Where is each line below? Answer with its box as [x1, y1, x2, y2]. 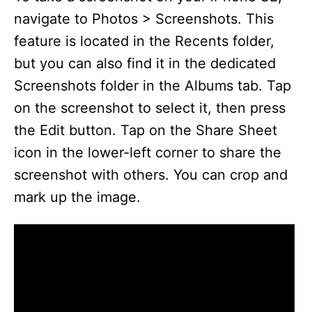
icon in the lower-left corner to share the [14, 144, 281, 161]
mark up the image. [14, 189, 141, 205]
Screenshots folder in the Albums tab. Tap [14, 77, 291, 94]
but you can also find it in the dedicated [14, 55, 276, 72]
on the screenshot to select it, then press [14, 100, 286, 116]
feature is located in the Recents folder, [14, 33, 274, 49]
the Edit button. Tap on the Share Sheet [14, 122, 277, 139]
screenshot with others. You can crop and [14, 166, 288, 183]
